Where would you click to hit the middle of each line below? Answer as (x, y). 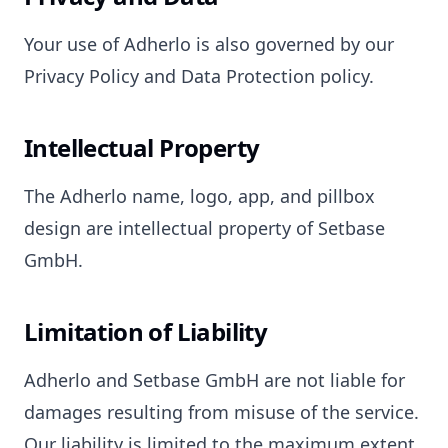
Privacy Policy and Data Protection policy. (199, 76)
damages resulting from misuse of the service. (221, 412)
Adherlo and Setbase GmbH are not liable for (214, 380)
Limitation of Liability (146, 331)
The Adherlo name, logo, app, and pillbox (199, 196)
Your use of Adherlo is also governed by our (209, 44)
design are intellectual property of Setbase (204, 228)
